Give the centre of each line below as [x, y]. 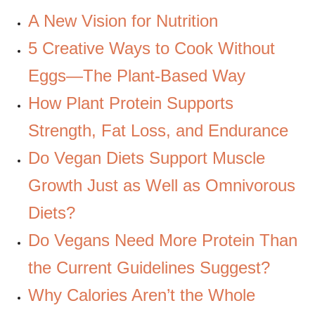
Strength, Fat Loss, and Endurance [158, 130]
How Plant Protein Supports [131, 103]
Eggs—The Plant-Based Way [137, 75]
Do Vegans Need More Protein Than [163, 240]
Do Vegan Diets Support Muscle [147, 157]
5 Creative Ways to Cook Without [152, 48]
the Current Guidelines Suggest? [149, 267]
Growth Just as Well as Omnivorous [162, 185]
